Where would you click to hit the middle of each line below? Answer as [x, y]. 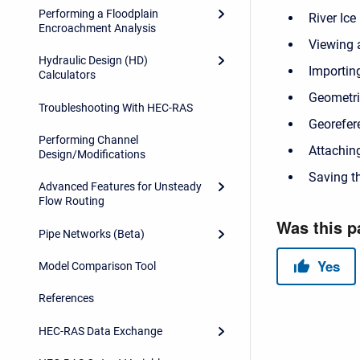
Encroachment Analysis [97, 28]
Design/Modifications [92, 154]
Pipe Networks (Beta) [92, 233]
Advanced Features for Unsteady [120, 187]
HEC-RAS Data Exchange [100, 331]
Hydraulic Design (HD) [93, 61]
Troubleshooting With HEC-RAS [116, 107]
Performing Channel [88, 139]
